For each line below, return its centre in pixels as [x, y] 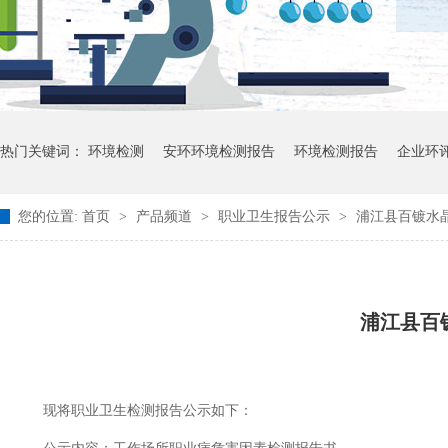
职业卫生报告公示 [276, 216]
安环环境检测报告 [219, 151]
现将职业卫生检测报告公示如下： [134, 410]
